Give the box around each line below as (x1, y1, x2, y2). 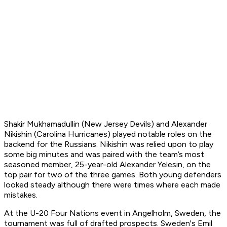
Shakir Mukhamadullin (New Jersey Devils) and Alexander (4, 119, 207, 129)
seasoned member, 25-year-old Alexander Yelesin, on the (4, 160, 211, 170)
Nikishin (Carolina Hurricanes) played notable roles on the (4, 129, 212, 139)
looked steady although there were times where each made (4, 180, 220, 190)
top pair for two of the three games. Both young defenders (4, 170, 221, 180)
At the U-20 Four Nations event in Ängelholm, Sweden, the (4, 208, 221, 218)
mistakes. (4, 190, 37, 200)
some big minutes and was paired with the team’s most (4, 149, 204, 160)
